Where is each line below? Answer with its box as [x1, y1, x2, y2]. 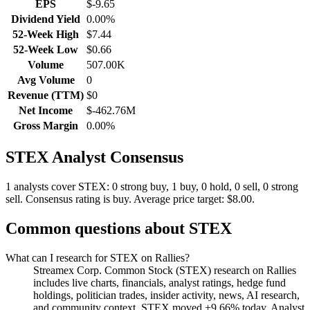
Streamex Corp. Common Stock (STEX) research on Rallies [33, 264, 296, 276]
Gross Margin [13, 120, 78, 132]
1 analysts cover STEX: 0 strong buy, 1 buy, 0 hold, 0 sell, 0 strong [6, 181, 298, 193]
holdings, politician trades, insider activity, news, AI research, [33, 289, 300, 301]
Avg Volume [17, 74, 75, 86]
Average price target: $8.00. [134, 193, 255, 206]
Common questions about [6, 219, 189, 237]
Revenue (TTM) [8, 89, 84, 102]
